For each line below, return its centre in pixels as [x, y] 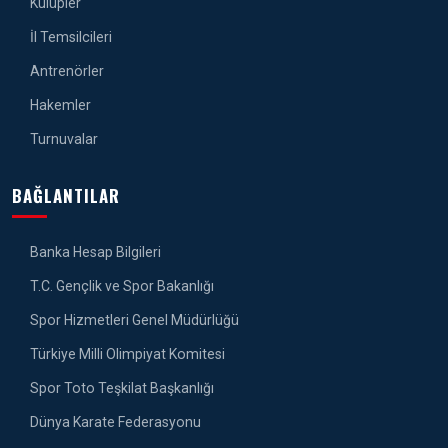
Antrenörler [65, 71]
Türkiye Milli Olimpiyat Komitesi [126, 354]
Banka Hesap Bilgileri [94, 252]
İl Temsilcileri [69, 37]
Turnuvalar [62, 139]
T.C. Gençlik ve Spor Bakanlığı [120, 286]
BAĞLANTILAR [66, 196]
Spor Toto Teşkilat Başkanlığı [120, 388]
